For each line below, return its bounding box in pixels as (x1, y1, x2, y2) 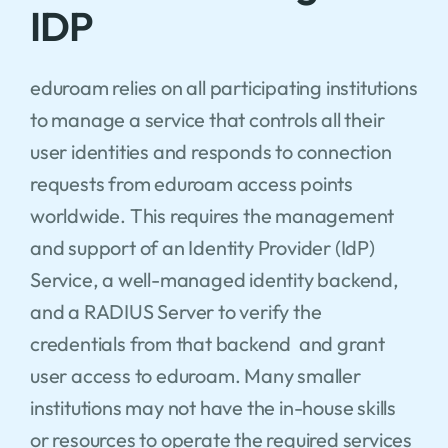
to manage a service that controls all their (29, 106, 385, 132)
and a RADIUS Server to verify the (29, 298, 322, 324)
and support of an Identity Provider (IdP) (29, 234, 375, 260)
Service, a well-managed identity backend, (29, 266, 399, 292)
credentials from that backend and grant (29, 330, 385, 356)
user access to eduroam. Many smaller (29, 362, 361, 388)
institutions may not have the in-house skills (29, 394, 396, 420)
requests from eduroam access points (29, 170, 353, 196)
